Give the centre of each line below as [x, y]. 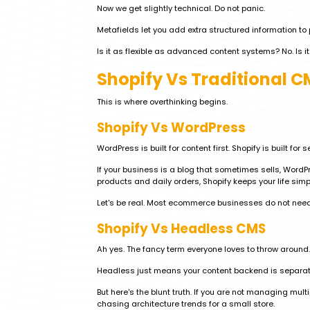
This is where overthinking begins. [162, 102]
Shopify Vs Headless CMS [181, 229]
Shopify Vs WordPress [171, 128]
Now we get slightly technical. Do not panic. [181, 8]
